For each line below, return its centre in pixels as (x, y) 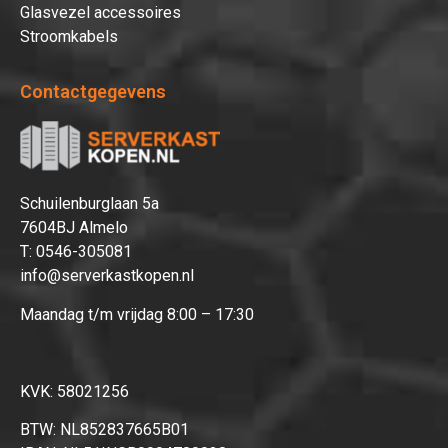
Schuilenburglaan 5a (89, 204)
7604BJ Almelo (74, 228)
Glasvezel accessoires (100, 12)
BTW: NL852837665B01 (104, 429)
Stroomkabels (69, 36)
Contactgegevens (93, 92)
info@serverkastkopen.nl (107, 276)
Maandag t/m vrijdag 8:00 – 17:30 (137, 314)
